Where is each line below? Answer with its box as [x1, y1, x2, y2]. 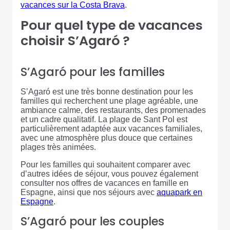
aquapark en [157, 188, 202, 197]
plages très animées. [21, 143, 96, 152]
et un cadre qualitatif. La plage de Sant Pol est [21, 115, 187, 124]
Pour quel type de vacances [21, 16, 203, 35]
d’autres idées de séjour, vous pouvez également [21, 169, 198, 179]
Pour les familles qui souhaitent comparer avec [21, 160, 190, 169]
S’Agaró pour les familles [21, 64, 165, 81]
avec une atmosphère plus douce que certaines [21, 133, 193, 143]
